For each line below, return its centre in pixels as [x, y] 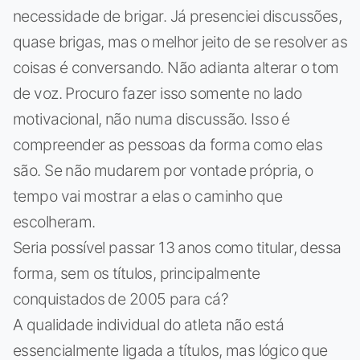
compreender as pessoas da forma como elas [168, 144]
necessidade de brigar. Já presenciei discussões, [178, 16]
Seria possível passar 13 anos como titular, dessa [177, 247]
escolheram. [54, 221]
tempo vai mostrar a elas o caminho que [147, 196]
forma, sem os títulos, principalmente [137, 273]
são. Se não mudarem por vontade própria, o [163, 170]
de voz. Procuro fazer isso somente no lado [157, 93]
